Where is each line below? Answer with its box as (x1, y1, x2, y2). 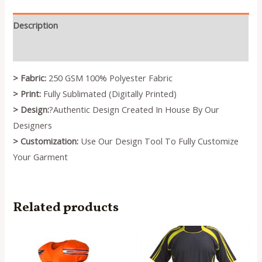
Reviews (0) (13, 43, 57, 56)
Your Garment (13, 151, 68, 163)
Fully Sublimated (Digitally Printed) (41, 88, 177, 100)
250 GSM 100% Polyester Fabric (46, 72, 173, 84)
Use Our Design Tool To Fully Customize (78, 135, 239, 147)
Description (13, 19, 58, 31)
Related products (13, 198, 119, 217)
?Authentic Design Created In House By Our (49, 104, 220, 116)
